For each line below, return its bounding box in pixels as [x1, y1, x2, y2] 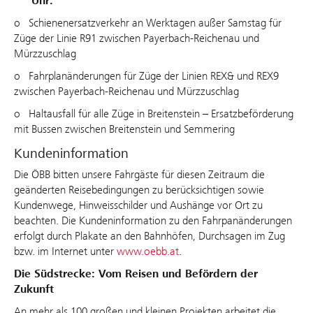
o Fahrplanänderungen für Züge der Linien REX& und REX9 [14, 69, 279, 83]
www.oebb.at [117, 245, 179, 259]
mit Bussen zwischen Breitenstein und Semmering [14, 122, 238, 136]
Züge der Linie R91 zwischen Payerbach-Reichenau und [14, 31, 259, 45]
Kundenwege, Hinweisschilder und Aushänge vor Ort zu [14, 198, 263, 212]
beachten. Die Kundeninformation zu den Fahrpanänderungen [14, 214, 292, 228]
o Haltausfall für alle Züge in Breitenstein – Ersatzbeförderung [14, 107, 293, 121]
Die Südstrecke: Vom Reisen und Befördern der [14, 267, 258, 282]
